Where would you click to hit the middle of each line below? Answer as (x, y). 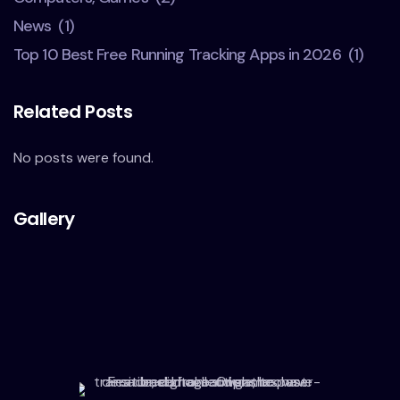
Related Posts (73, 111)
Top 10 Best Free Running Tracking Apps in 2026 (177, 54)
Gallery (44, 218)
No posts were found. (83, 157)
